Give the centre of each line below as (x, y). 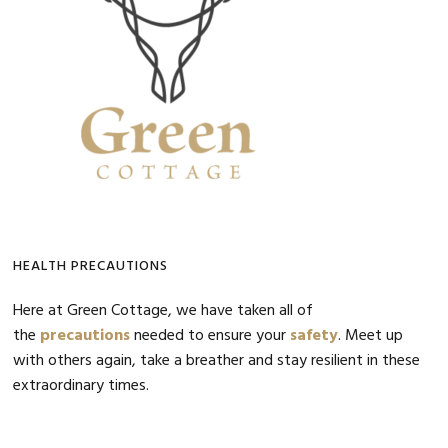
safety (314, 335)
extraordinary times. (81, 385)
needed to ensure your (210, 335)
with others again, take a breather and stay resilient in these (217, 360)
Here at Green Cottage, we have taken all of (163, 310)
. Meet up (371, 335)
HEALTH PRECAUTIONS (91, 266)
